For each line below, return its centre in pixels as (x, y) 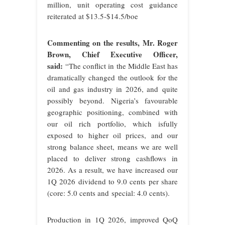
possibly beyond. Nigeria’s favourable (113, 101)
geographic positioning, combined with (113, 112)
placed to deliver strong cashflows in (113, 158)
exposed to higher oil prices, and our (113, 135)
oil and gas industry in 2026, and (103, 89)
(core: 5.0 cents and (78, 193)
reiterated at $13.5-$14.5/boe (93, 16)
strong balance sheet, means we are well (113, 147)
